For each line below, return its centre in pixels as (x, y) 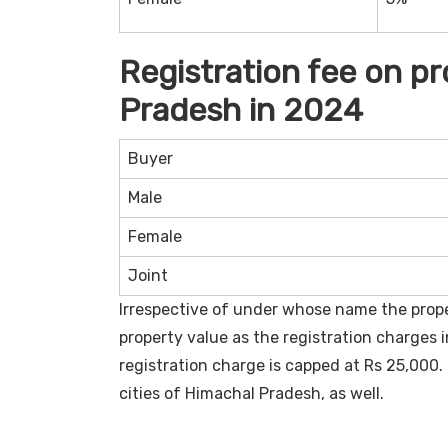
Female (154, 236)
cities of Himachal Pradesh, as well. (251, 393)
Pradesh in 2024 (240, 109)
